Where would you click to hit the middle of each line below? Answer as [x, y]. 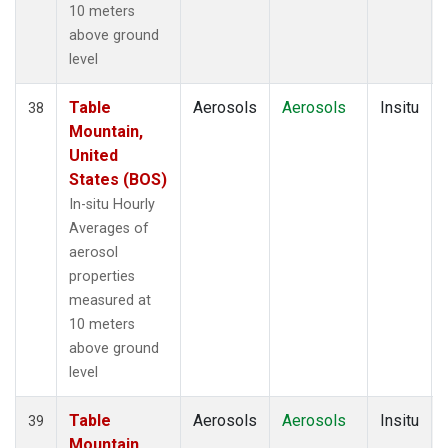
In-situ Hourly [112, 204]
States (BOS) [118, 179]
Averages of [109, 228]
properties [102, 276]
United [93, 155]
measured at [110, 300]
